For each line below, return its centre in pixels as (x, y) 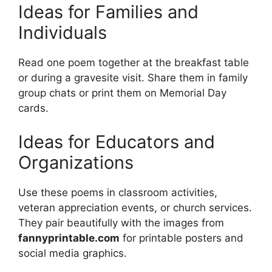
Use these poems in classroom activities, (118, 192)
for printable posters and (182, 238)
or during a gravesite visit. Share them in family (133, 78)
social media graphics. (73, 253)
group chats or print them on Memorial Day (122, 93)
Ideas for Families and (108, 12)
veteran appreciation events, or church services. (135, 207)
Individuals (63, 33)
